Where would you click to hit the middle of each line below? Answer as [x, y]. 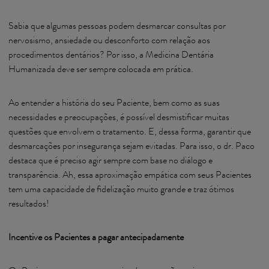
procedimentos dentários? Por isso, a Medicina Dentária [111, 56]
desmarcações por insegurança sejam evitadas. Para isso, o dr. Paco [131, 147]
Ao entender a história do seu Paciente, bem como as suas [114, 104]
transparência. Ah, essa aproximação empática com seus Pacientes [130, 176]
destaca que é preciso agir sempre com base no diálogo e [110, 162]
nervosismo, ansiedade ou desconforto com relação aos [109, 41]
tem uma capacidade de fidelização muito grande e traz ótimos [121, 190]
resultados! [30, 205]
